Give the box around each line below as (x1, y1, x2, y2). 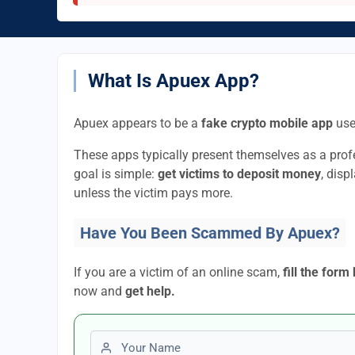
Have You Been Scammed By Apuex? (80, 223, 340, 242)
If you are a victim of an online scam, (74, 265, 283, 280)
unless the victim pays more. (74, 185, 233, 200)
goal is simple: (74, 166, 158, 181)
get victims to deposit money (158, 166, 321, 181)
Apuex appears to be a (74, 116, 201, 131)
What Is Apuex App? (88, 70, 259, 92)
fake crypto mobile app (201, 116, 333, 131)
